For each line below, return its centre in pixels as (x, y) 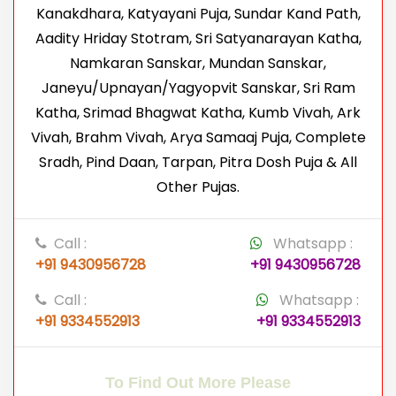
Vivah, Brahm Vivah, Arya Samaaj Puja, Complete (198, 138)
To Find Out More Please (198, 383)
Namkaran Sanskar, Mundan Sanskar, (198, 64)
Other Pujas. (198, 187)
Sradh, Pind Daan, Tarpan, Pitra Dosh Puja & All (198, 163)
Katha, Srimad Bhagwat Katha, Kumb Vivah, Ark (198, 113)
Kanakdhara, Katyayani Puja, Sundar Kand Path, (198, 14)
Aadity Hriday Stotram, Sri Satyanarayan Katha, (198, 39)
